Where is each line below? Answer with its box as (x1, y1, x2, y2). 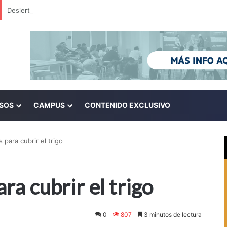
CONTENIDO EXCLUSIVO (85, 101, 171, 110)
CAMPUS (33, 101, 65, 110)
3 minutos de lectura (142, 211, 202, 219)
